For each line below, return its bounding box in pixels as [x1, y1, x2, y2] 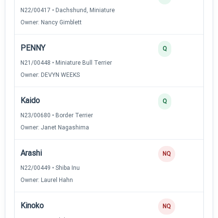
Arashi [20, 148, 42, 158]
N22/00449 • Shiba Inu [20, 164, 80, 171]
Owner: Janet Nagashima [20, 124, 89, 131]
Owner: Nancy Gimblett [20, 18, 82, 26]
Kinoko [20, 200, 44, 210]
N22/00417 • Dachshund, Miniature [20, 6, 115, 14]
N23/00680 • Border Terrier [20, 111, 93, 119]
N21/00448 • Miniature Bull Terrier [20, 59, 112, 66]
